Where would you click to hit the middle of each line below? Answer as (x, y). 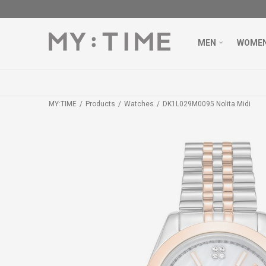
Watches (139, 104)
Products (100, 104)
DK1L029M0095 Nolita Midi (207, 104)
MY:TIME (63, 104)
